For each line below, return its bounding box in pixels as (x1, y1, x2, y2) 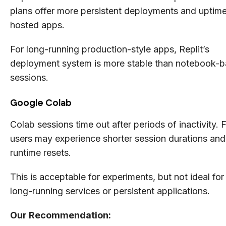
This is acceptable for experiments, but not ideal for (10, 171, 224, 182)
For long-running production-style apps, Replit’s (10, 43, 209, 54)
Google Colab (10, 97, 72, 108)
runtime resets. (10, 147, 71, 158)
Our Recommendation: (10, 209, 111, 220)
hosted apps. (10, 19, 65, 30)
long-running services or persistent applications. (10, 185, 210, 196)
